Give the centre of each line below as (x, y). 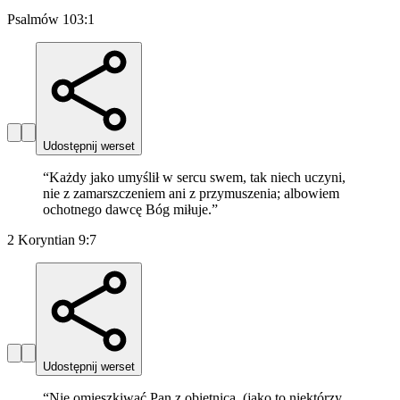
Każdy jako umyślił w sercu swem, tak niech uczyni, (197, 178)
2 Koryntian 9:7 (52, 240)
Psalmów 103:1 (51, 20)
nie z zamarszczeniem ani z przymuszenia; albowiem (191, 194)
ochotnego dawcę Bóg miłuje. (127, 210)
